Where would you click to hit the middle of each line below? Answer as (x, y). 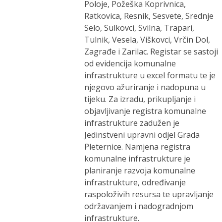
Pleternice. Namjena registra (138, 147)
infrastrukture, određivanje (135, 182)
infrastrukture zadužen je (132, 123)
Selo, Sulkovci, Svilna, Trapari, (139, 28)
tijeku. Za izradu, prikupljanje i (140, 99)
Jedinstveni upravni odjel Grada (142, 135)
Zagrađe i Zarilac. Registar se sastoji (151, 52)
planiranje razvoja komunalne (140, 170)
